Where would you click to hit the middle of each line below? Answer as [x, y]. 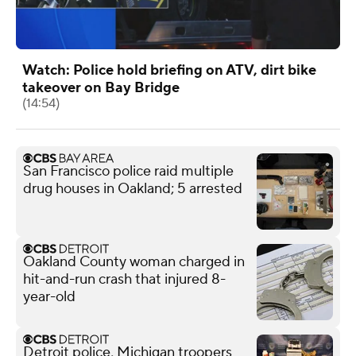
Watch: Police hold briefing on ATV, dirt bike [169, 70]
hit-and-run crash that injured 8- [124, 279]
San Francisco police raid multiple [128, 171]
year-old [49, 296]
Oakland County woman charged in [134, 261]
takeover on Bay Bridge [101, 87]
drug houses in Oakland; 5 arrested [133, 188]
